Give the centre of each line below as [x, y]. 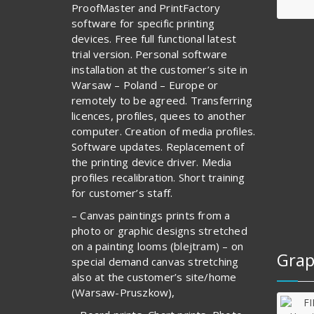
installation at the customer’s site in [160, 69]
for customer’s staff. [122, 192]
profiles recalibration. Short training [158, 177]
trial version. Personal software [150, 54]
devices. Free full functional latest [154, 38]
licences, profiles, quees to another [159, 115]
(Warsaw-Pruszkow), [123, 292]
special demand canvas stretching [155, 261]
